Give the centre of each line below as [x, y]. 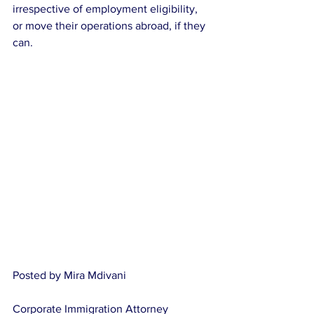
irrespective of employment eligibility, [107, 9]
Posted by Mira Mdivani [69, 275]
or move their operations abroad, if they [110, 26]
